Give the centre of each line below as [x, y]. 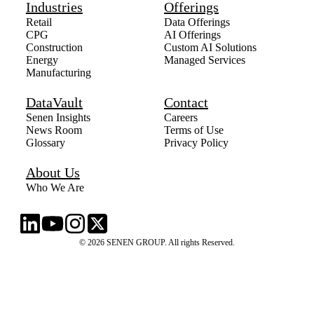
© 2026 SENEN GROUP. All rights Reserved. [157, 243]
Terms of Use [193, 130]
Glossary [45, 143]
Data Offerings [197, 22]
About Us [53, 173]
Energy [42, 60]
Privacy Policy [196, 143]
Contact [186, 103]
